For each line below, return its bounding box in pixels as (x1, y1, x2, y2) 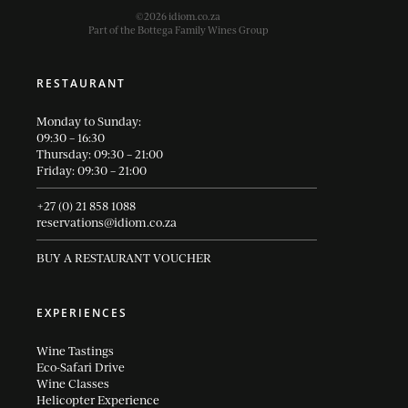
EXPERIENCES (36, 304, 127, 321)
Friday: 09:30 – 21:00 (36, 161, 147, 178)
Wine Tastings (36, 342, 114, 359)
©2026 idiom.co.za (136, 8, 220, 23)
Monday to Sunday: (36, 112, 141, 129)
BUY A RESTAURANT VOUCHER (36, 249, 211, 266)
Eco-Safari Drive (36, 358, 125, 375)
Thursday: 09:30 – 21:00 (36, 145, 166, 162)
